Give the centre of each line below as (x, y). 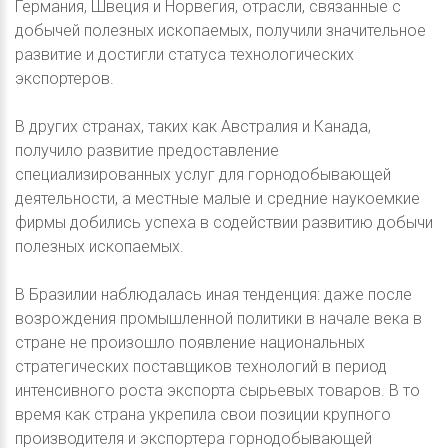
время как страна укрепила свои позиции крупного (203, 415)
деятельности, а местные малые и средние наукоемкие (217, 199)
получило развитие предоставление (147, 151)
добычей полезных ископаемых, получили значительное (220, 31)
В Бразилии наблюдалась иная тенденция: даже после (213, 295)
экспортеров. (64, 79)
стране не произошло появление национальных (190, 343)
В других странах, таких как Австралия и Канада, (193, 127)
